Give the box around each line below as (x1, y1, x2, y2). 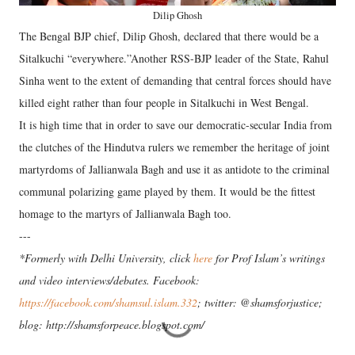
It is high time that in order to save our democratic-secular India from (19, 117, 332, 133)
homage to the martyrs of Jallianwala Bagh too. (19, 206, 231, 222)
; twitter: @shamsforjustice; (197, 295, 323, 311)
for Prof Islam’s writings (212, 250, 325, 266)
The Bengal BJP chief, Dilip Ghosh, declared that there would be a (19, 29, 319, 44)
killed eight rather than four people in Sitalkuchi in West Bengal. (19, 95, 313, 111)
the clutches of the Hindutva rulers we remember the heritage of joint (19, 139, 330, 155)
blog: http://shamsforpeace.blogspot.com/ (19, 317, 204, 333)
